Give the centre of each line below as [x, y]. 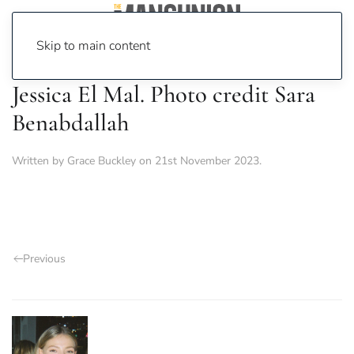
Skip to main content [93, 46]
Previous [44, 259]
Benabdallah [70, 123]
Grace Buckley [102, 161]
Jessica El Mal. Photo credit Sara [164, 94]
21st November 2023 [207, 161]
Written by [40, 161]
